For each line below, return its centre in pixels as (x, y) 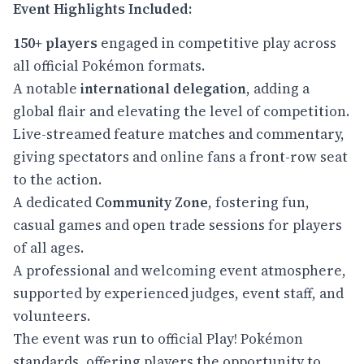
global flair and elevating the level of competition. (181, 111)
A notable (47, 88)
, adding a (278, 88)
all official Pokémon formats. (109, 65)
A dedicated (54, 202)
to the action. (57, 179)
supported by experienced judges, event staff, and (178, 293)
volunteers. (52, 316)
